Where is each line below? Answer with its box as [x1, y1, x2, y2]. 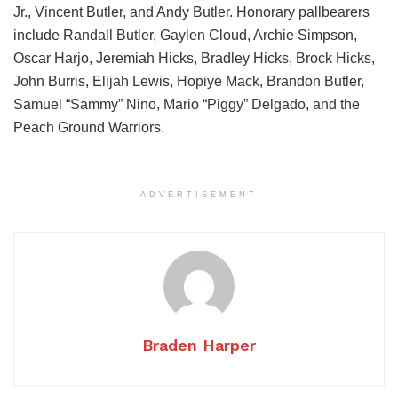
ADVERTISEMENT [140, 190, 258, 200]
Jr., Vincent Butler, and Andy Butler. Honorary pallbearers [13, 4, 370, 20]
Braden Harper [142, 336, 256, 355]
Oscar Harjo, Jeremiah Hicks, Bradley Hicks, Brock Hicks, [13, 51, 375, 67]
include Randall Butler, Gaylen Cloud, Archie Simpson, [13, 28, 357, 44]
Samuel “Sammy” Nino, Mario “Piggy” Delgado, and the [13, 97, 360, 113]
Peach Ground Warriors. [13, 120, 164, 136]
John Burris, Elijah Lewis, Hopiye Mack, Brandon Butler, [13, 74, 364, 90]
